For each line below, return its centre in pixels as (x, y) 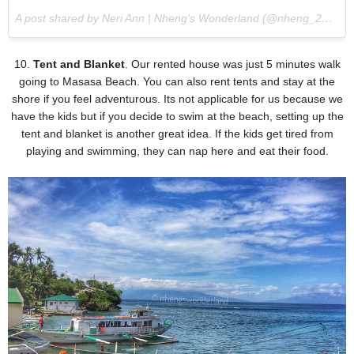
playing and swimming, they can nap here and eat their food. (177, 151)
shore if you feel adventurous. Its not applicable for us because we (177, 99)
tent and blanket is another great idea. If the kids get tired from (177, 134)
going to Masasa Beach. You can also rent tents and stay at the (177, 82)
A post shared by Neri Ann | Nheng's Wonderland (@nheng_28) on (328, 19)
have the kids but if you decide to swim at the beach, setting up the (177, 117)
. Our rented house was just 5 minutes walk (232, 64)
